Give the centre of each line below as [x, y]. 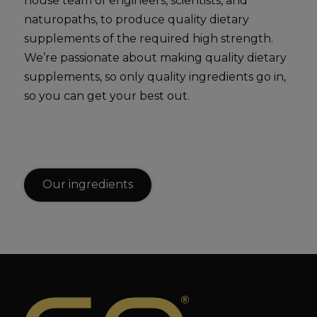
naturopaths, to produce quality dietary [137, 20]
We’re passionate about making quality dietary [155, 58]
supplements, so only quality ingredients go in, [155, 77]
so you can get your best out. [107, 96]
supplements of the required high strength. [149, 39]
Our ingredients [88, 185]
